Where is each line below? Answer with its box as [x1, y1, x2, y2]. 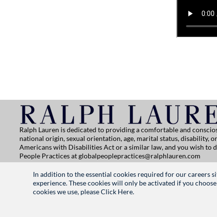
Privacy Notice [19, 174, 63, 183]
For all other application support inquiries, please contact [19, 160, 193, 169]
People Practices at [19, 152, 78, 160]
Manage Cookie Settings [122, 174, 193, 183]
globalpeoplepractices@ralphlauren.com [78, 152, 201, 160]
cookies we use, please [33, 187, 101, 196]
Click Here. [101, 187, 134, 196]
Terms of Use [73, 174, 112, 183]
